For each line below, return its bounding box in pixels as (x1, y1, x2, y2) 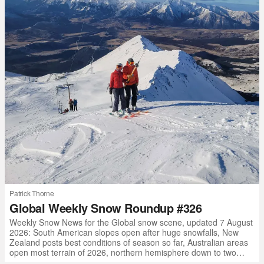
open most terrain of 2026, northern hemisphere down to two (9, 246, 236, 258)
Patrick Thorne (9, 188, 54, 198)
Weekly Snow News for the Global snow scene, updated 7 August (9, 216, 253, 228)
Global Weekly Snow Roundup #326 (9, 199, 202, 216)
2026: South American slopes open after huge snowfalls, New (9, 226, 239, 238)
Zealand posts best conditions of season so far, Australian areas (9, 236, 248, 248)
